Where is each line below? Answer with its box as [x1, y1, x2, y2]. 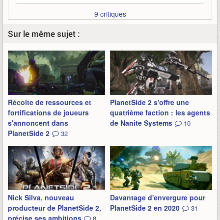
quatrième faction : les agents [110, 108, 210, 117]
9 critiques [94, 9, 126, 19]
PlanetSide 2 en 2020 [110, 203, 180, 213]
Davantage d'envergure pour [110, 192, 205, 202]
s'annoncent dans [8, 118, 68, 128]
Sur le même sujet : [8, 28, 80, 39]
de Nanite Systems [110, 118, 172, 128]
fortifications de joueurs [8, 108, 89, 117]
